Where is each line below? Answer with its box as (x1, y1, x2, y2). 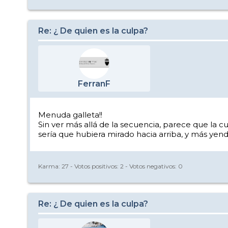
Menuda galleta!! (38, 110, 102, 120)
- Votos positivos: (69, 162, 120, 170)
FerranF (78, 79, 110, 89)
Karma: (38, 162, 62, 170)
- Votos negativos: (124, 162, 178, 170)
